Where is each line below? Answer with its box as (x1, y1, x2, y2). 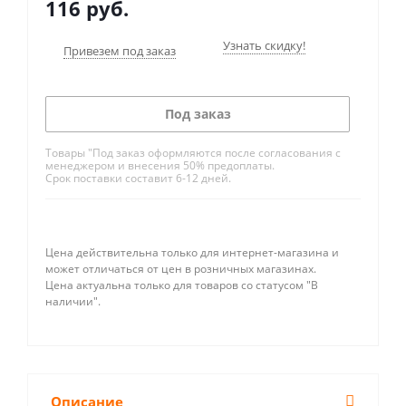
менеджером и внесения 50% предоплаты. (45, 158, 275, 173)
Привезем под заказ (63, 43, 176, 59)
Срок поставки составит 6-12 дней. (45, 170, 231, 186)
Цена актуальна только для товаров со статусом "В (45, 277, 318, 293)
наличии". (45, 294, 101, 309)
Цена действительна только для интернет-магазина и (45, 245, 339, 260)
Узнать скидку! (223, 37, 305, 53)
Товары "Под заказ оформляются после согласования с (45, 145, 341, 160)
